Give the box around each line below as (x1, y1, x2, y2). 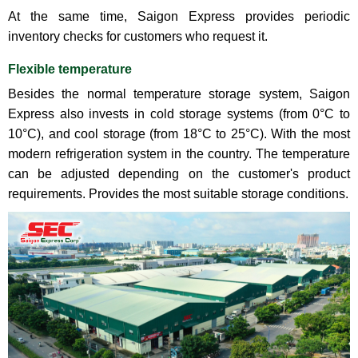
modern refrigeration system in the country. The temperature (8, 147, 350, 161)
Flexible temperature (8, 62, 132, 77)
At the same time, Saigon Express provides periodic (8, 10, 350, 24)
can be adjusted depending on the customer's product (8, 167, 350, 181)
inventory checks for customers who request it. (8, 30, 268, 44)
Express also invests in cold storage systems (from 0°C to (8, 107, 350, 121)
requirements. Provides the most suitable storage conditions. (8, 187, 348, 201)
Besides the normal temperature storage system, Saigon (8, 87, 350, 101)
